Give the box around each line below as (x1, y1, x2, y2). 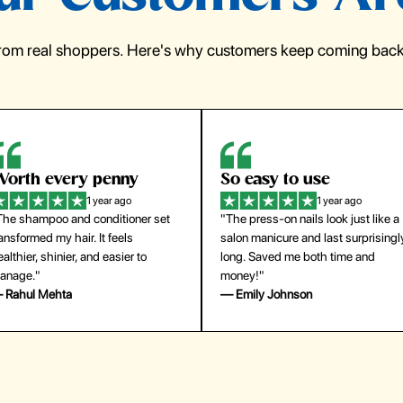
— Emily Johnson (220, 287, 312, 302)
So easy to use (220, 172, 330, 190)
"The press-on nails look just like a (220, 211, 399, 227)
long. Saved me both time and (220, 249, 375, 264)
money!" (220, 268, 264, 283)
